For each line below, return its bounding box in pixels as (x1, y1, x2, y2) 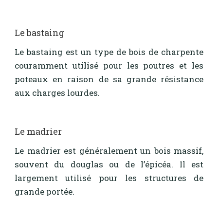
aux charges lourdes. (15, 87, 100, 99)
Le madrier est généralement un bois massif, (15, 145, 203, 157)
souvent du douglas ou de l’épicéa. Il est (15, 159, 203, 170)
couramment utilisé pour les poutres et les (15, 60, 203, 72)
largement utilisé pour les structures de (15, 172, 203, 184)
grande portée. (15, 186, 74, 198)
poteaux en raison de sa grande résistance (15, 73, 203, 85)
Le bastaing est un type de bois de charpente (15, 46, 203, 58)
